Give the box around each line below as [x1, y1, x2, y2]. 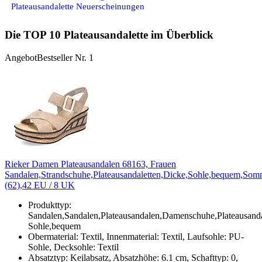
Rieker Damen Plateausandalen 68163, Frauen [5, 158, 176, 169]
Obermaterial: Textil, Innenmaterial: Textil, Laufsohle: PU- [28, 231, 244, 242]
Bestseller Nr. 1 [37, 52, 94, 63]
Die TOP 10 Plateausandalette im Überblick [5, 29, 213, 42]
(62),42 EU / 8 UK [5, 180, 75, 190]
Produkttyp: [28, 199, 71, 210]
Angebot [5, 52, 37, 63]
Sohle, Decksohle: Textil [28, 242, 119, 252]
